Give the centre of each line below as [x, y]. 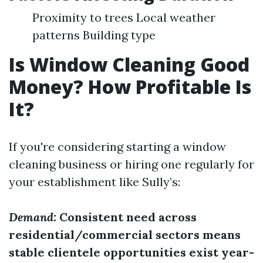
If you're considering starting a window [117, 146]
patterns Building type [94, 35]
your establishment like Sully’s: [95, 182]
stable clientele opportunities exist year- [131, 252]
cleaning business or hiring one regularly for [131, 164]
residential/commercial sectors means [125, 235]
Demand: [33, 217]
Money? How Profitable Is [130, 87]
